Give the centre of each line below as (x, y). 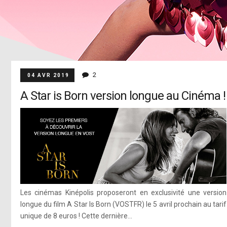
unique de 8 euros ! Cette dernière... (76, 216)
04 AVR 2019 (48, 75)
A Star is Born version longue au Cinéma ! (123, 96)
